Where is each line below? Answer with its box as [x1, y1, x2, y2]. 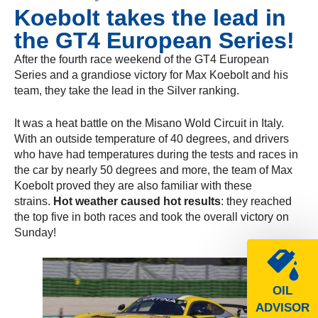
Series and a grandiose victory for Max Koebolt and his [14, 68, 288, 81]
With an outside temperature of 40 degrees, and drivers [14, 132, 289, 145]
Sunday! [14, 226, 56, 238]
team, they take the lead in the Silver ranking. [14, 84, 239, 97]
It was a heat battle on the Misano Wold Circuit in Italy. [14, 116, 284, 129]
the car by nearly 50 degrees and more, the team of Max [14, 163, 292, 176]
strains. [14, 194, 53, 207]
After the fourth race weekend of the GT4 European [14, 53, 269, 65]
